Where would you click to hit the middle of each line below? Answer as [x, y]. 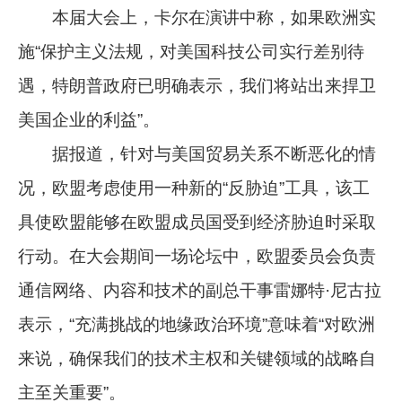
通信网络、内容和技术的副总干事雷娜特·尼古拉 [200, 290]
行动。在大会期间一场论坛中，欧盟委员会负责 [197, 256]
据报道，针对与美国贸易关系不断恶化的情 [197, 153]
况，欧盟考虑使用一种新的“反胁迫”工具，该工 [194, 188]
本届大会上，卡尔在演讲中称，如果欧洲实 [197, 17]
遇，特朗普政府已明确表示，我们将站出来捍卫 [197, 85]
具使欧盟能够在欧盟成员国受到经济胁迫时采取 [197, 222]
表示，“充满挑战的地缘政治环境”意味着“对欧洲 [197, 324]
